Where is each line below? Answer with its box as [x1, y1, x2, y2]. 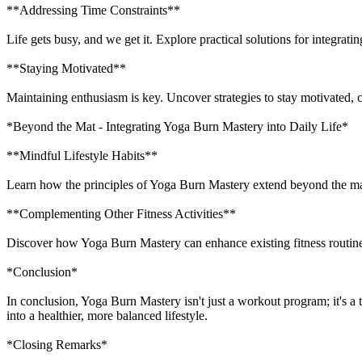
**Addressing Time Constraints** [6, 2, 180, 17]
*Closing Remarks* [6, 337, 107, 351]
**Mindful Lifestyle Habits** [6, 148, 158, 162]
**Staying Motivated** [6, 61, 126, 75]
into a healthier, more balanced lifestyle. [6, 308, 208, 322]
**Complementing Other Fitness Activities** [6, 206, 236, 221]
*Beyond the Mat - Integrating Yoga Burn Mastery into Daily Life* [6, 119, 348, 133]
